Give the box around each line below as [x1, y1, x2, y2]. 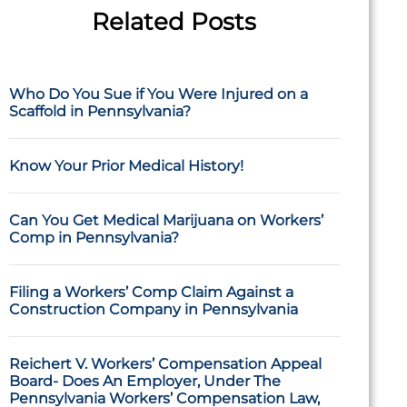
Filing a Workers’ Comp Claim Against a [8, 283, 293, 301]
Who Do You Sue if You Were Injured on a [8, 85, 308, 103]
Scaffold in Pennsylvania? [8, 103, 191, 120]
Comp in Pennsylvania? [8, 229, 179, 246]
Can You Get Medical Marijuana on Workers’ [8, 212, 323, 229]
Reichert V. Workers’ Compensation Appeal [8, 355, 322, 372]
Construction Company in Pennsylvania [8, 301, 298, 318]
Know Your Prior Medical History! [8, 157, 243, 174]
